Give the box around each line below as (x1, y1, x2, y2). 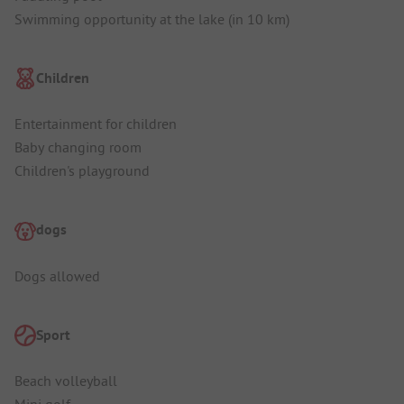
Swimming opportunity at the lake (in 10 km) (14, 9, 289, 28)
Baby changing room (14, 138, 142, 157)
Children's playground (14, 161, 150, 180)
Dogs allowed (14, 266, 100, 285)
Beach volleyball (14, 372, 117, 390)
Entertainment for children (14, 115, 177, 133)
